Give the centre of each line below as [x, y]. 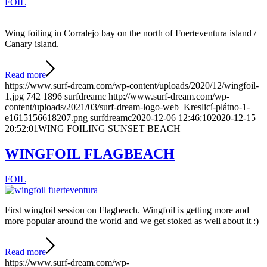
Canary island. [32, 44]
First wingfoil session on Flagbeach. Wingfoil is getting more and [127, 210]
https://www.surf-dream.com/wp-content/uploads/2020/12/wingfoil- [132, 86]
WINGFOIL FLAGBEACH [90, 153]
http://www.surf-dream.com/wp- [169, 97]
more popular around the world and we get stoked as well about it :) [132, 221]
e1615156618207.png [46, 118]
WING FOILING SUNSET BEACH [109, 129]
